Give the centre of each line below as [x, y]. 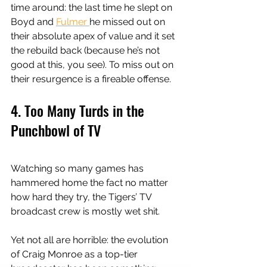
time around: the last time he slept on [93, 8]
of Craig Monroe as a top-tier [75, 254]
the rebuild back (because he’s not [86, 51]
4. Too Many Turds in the [79, 111]
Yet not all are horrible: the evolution [91, 240]
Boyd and [33, 22]
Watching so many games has [78, 169]
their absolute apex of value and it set [94, 36]
